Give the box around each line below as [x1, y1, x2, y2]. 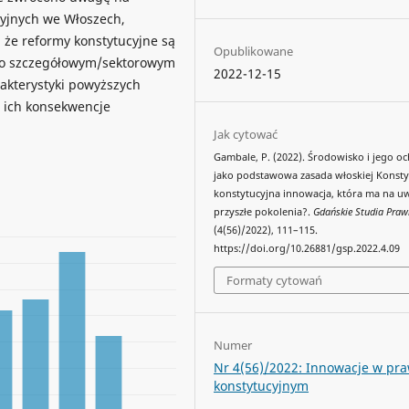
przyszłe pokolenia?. [214, 204, 314, 218]
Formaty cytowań [226, 272, 323, 289]
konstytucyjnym [214, 377, 309, 395]
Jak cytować [214, 125, 278, 142]
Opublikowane [214, 42, 294, 59]
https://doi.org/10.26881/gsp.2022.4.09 [214, 241, 401, 255]
